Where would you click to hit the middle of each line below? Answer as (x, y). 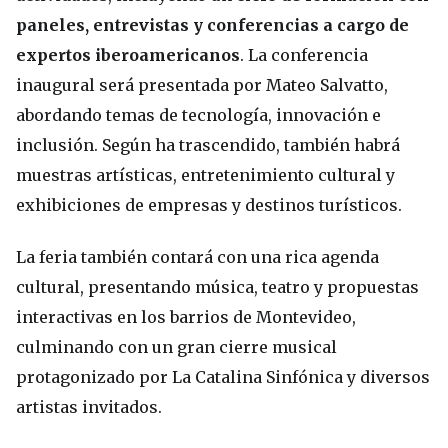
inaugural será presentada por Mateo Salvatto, (202, 84)
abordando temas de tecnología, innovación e (198, 114)
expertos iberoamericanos (128, 54)
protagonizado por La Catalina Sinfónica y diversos (223, 376)
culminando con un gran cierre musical (176, 346)
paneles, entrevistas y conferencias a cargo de (212, 24)
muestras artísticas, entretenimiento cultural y (205, 174)
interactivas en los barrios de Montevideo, (186, 316)
